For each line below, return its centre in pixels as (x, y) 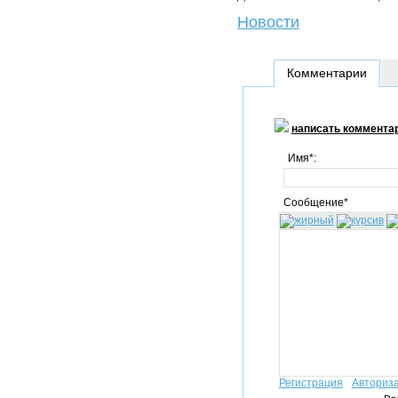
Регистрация (310, 383)
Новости (268, 22)
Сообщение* (315, 203)
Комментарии (326, 73)
